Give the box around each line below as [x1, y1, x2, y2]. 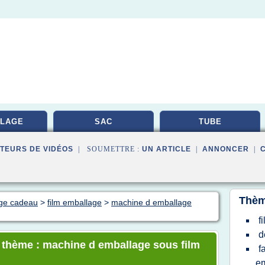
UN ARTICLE [142, 145, 191, 153]
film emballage [47, 198, 102, 207]
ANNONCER [202, 145, 249, 153]
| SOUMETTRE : [73, 145, 142, 153]
